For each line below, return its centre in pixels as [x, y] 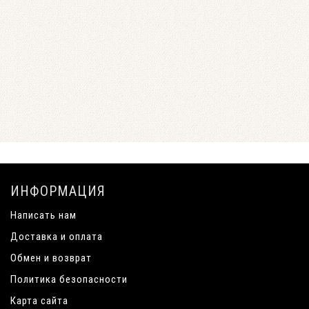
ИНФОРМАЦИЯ [58, 191]
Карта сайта [39, 301]
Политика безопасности [69, 279]
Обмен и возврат [51, 258]
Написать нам [43, 215]
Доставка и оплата [57, 237]
